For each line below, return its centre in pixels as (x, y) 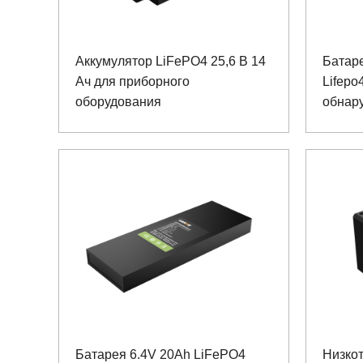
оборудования (118, 101)
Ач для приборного (132, 81)
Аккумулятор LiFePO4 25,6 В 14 (171, 61)
